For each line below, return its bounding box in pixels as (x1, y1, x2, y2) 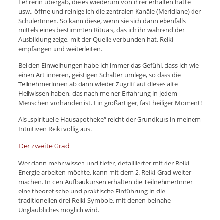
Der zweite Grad (18, 141, 70, 150)
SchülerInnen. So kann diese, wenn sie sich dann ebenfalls (18, 16, 186, 25)
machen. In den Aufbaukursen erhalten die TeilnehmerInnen (18, 177, 194, 186)
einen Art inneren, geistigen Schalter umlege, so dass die (18, 70, 181, 79)
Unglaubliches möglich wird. (18, 205, 99, 214)
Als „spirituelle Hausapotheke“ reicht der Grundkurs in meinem (18, 114, 201, 124)
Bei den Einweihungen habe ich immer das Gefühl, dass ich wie (18, 60, 199, 70)
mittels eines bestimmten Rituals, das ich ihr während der (18, 25, 185, 34)
